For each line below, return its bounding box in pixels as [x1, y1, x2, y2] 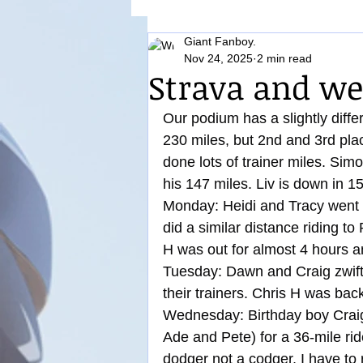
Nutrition [180, 41, 228, 57]
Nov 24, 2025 [184, 52, 253, 65]
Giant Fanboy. [184, 35, 256, 48]
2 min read [257, 52, 312, 65]
